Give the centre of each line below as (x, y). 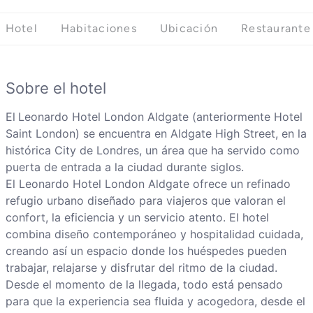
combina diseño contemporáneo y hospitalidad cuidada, (154, 234)
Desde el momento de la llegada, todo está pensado (144, 285)
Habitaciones (99, 29)
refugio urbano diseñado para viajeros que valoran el (145, 201)
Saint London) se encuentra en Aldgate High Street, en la (156, 134)
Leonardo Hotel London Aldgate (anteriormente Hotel (160, 117)
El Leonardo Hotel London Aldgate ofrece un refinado (148, 184)
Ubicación (189, 29)
